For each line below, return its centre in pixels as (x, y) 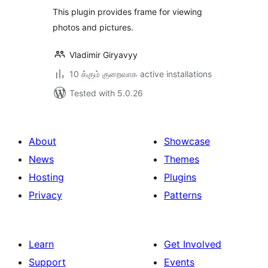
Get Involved (193, 244)
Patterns (183, 195)
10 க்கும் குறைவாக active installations (141, 74)
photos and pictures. (93, 27)
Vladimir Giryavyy (103, 55)
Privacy (45, 195)
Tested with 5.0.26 (106, 93)
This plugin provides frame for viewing (127, 12)
